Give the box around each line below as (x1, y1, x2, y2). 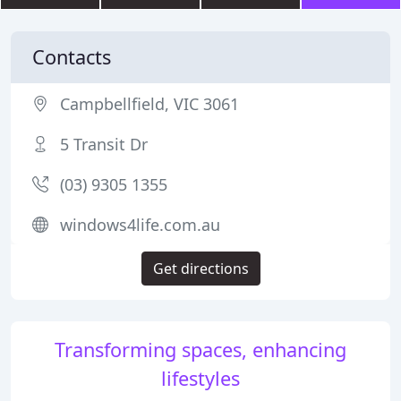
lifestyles (161, 365, 240, 391)
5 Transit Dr (60, 133, 148, 155)
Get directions (152, 259, 249, 278)
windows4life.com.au (60, 214, 220, 235)
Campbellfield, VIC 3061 (60, 93, 239, 115)
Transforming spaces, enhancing (55, 337, 346, 363)
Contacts (32, 44, 111, 70)
